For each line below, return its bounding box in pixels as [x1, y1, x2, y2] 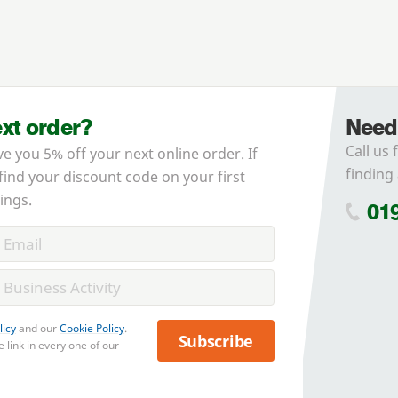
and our [16, 321, 60, 337]
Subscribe [178, 330, 254, 352]
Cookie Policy [60, 321, 124, 337]
